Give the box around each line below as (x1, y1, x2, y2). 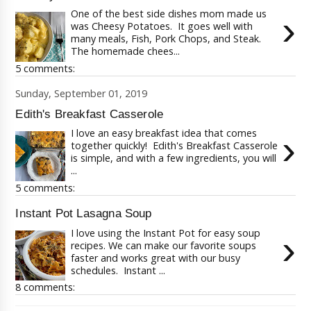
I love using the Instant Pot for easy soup (70, 226, 260, 239)
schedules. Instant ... (70, 263, 165, 277)
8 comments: (15, 280, 76, 294)
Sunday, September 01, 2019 (15, 87, 148, 100)
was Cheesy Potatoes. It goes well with (70, 19, 253, 33)
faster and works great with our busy (70, 251, 240, 264)
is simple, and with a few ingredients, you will (70, 151, 276, 165)
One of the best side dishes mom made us (70, 7, 267, 21)
